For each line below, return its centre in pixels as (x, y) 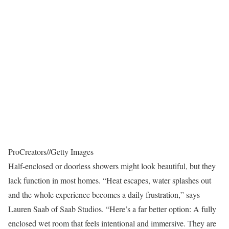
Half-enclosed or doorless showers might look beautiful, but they (112, 166)
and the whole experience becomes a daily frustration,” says (104, 194)
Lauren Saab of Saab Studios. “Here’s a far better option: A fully (112, 209)
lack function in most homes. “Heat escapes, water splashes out (110, 180)
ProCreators (27, 151)
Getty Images (72, 151)
